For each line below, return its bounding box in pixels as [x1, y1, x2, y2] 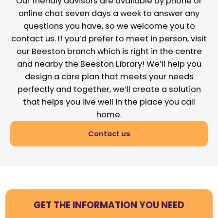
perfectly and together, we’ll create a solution [17, 83, 201, 95]
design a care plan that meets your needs [24, 71, 194, 82]
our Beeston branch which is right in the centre [16, 45, 202, 57]
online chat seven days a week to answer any [18, 7, 200, 19]
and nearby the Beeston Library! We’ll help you [17, 58, 201, 70]
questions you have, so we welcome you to [23, 20, 195, 32]
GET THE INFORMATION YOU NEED [34, 198, 184, 212]
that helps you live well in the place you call [23, 96, 195, 108]
